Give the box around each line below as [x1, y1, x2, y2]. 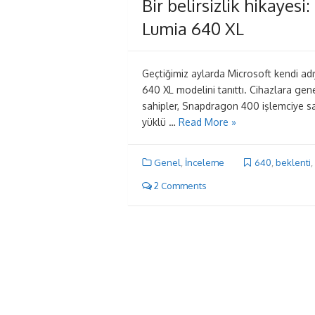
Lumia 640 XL [142, 17, 244, 39]
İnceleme [185, 156, 224, 168]
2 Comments [152, 179, 207, 191]
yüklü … [142, 115, 179, 128]
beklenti [275, 156, 311, 168]
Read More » [179, 115, 236, 128]
